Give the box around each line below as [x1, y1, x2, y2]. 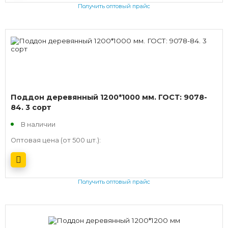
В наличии [21, 120, 55, 128]
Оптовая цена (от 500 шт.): [11, 136, 101, 144]
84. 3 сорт [11, 102, 51, 112]
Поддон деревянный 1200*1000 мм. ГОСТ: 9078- [11, 92, 207, 102]
